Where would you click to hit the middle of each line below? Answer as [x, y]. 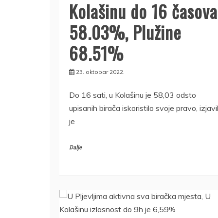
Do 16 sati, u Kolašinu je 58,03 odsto [133, 95]
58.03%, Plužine [125, 32]
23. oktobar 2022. [100, 72]
